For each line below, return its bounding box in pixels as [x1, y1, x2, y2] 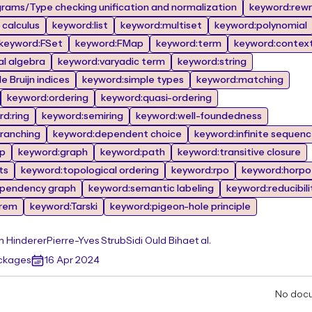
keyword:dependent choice [53, 130, 182, 139]
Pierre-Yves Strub [47, 236, 126, 246]
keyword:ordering [7, 93, 88, 103]
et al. [189, 236, 211, 246]
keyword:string [178, 57, 247, 67]
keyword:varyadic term [58, 57, 165, 67]
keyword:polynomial [214, 21, 307, 31]
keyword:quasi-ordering [101, 93, 212, 103]
